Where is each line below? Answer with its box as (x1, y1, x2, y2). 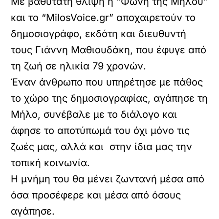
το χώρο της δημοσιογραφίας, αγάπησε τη (11, 92, 208, 104)
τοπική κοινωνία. (11, 157, 90, 169)
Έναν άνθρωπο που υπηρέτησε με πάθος (11, 76, 203, 88)
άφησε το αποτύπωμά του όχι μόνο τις (11, 125, 190, 136)
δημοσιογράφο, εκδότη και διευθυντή (11, 28, 187, 40)
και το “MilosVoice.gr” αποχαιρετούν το (11, 12, 196, 23)
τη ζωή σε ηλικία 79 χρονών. (11, 60, 147, 72)
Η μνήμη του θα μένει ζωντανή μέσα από (11, 173, 205, 185)
